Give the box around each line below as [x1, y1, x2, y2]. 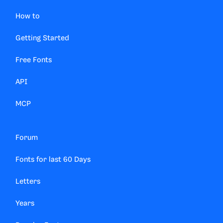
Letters [15, 178, 40, 186]
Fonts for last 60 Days [15, 156, 91, 164]
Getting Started [15, 34, 69, 43]
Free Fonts [15, 56, 52, 65]
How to [15, 12, 40, 21]
